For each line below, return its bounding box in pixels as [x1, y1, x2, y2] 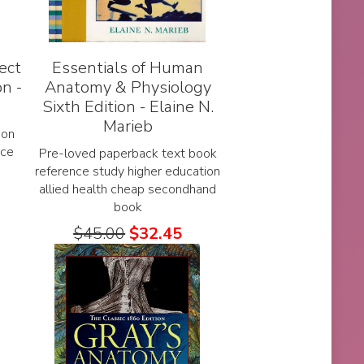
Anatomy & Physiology [44, 76, 211, 99]
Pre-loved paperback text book [38, 145, 217, 163]
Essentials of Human [52, 57, 204, 80]
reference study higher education [35, 162, 221, 181]
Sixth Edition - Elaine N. [41, 96, 214, 119]
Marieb [102, 115, 153, 138]
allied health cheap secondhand [39, 180, 217, 199]
